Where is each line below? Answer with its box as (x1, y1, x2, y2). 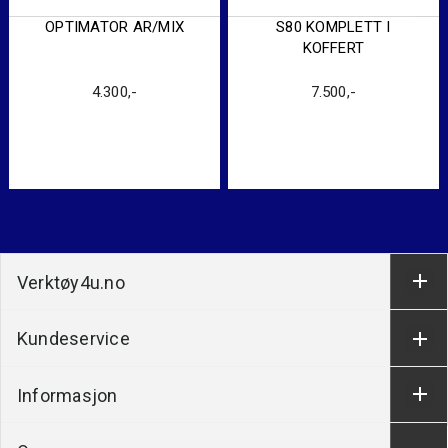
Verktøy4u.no (17, 271, 125, 293)
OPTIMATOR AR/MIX (45, 18, 185, 37)
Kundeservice (17, 328, 130, 350)
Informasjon (17, 384, 118, 406)
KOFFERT (302, 39, 365, 58)
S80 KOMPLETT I (276, 18, 391, 37)
